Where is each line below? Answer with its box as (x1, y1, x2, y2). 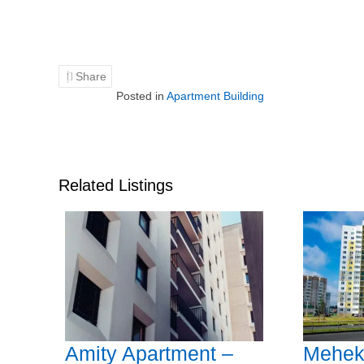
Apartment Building (167, 89, 264, 102)
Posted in (116, 89, 167, 102)
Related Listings (58, 176, 173, 194)
